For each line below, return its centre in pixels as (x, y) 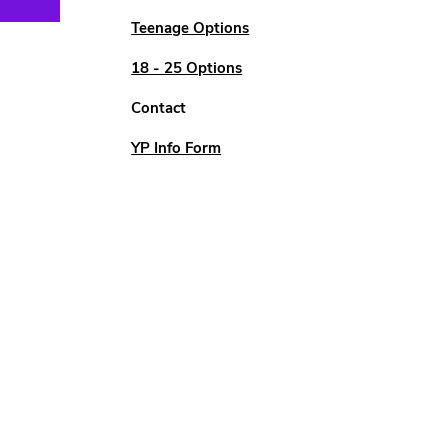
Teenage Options (190, 28)
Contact (159, 108)
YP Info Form (176, 148)
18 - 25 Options (187, 68)
